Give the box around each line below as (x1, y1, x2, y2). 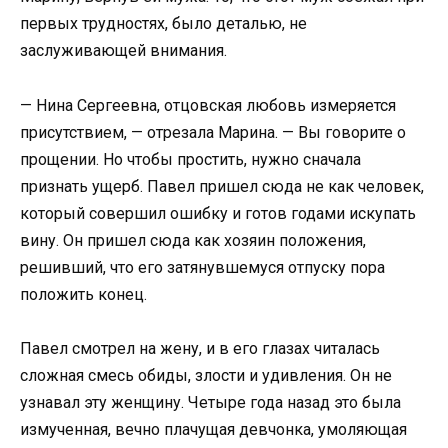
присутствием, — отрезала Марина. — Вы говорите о (20, 122, 406, 142)
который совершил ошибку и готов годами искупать (20, 203, 416, 223)
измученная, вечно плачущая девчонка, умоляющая (20, 419, 407, 439)
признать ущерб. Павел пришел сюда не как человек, (20, 176, 424, 196)
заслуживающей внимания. (20, 41, 227, 61)
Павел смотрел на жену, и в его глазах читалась (20, 338, 380, 358)
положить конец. (20, 284, 147, 304)
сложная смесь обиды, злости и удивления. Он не (20, 365, 392, 385)
